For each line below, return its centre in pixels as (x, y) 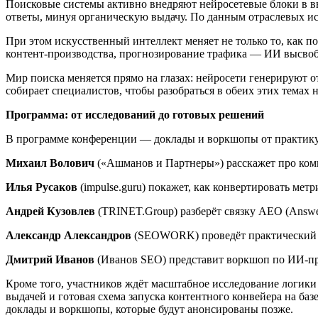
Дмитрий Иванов (50, 259)
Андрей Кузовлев (50, 211)
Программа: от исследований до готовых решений (135, 114)
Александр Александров (68, 235)
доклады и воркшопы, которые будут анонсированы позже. (149, 309)
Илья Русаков (42, 187)
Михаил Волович (50, 163)
